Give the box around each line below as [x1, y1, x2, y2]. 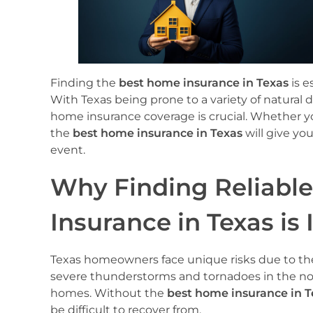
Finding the [50, 76, 119, 89]
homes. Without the [50, 286, 167, 300]
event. [50, 143, 85, 156]
